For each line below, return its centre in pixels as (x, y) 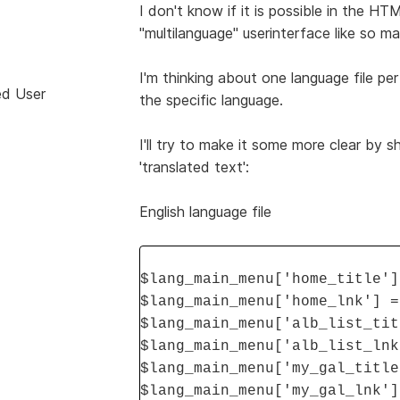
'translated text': (194, 167)
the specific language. (211, 100)
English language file (205, 211)
